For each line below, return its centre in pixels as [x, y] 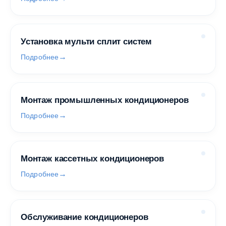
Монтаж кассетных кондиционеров [92, 159]
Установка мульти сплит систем [87, 42]
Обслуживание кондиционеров [84, 217]
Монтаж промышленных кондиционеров [105, 100]
